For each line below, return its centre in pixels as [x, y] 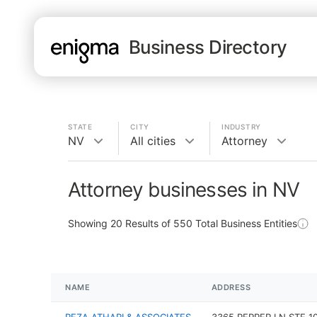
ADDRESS [231, 287]
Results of [148, 223]
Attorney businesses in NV [184, 190]
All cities [153, 141]
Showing [89, 223]
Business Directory [208, 47]
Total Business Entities [245, 223]
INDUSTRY [241, 127]
